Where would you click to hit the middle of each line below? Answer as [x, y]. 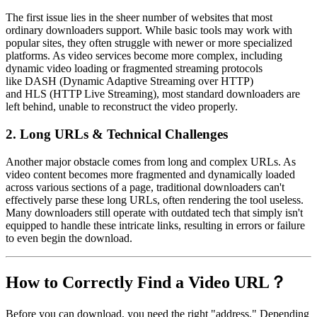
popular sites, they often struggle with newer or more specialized [149, 43]
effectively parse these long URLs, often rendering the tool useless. [155, 200]
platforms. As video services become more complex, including [144, 56]
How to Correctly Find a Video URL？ [146, 283]
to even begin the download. [69, 238]
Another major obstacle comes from [87, 161]
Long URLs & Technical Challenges [124, 134]
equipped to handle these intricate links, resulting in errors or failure [155, 225]
